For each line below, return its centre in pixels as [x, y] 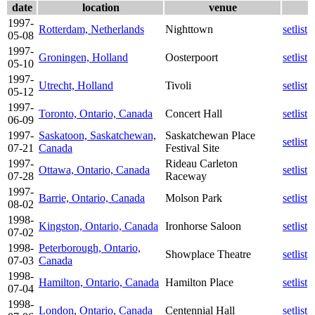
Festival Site [192, 148]
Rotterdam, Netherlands [91, 29]
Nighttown [189, 29]
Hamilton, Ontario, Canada [99, 282]
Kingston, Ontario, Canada [98, 226]
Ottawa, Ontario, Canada [94, 169]
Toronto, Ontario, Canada [96, 113]
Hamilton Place [199, 282]
